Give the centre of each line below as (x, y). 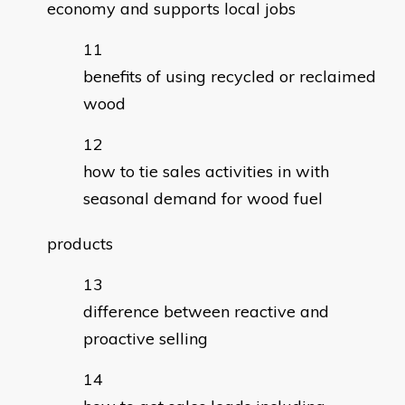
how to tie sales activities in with (206, 172)
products (80, 244)
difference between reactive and (206, 312)
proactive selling (146, 339)
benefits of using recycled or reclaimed (230, 77)
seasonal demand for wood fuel (203, 199)
